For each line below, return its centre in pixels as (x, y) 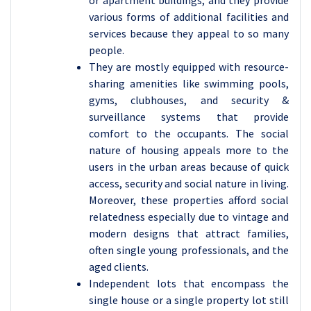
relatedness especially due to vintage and (189, 217)
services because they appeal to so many (189, 33)
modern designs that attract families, (189, 233)
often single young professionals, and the (189, 250)
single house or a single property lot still (189, 300)
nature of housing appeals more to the (189, 150)
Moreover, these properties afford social (189, 200)
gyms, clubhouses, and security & (189, 100)
